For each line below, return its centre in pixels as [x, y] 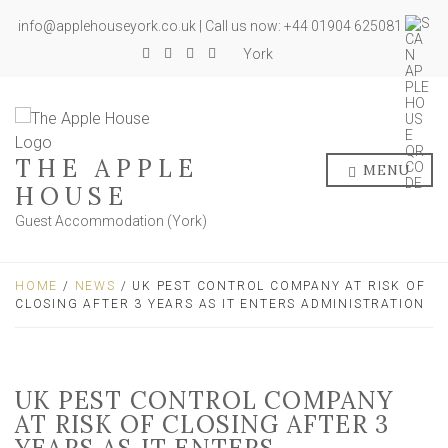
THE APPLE [107, 168]
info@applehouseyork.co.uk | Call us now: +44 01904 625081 [211, 26]
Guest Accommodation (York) [111, 221]
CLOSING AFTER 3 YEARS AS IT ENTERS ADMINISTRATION [220, 304]
